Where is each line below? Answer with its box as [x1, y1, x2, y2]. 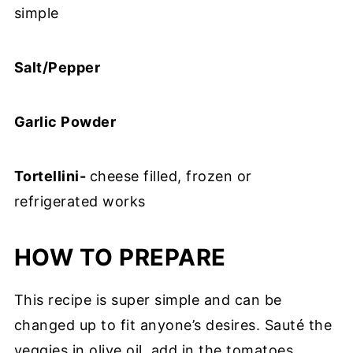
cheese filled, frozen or [89, 168, 252, 184]
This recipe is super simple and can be [13, 292, 282, 308]
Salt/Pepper [13, 59, 101, 76]
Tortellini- [13, 168, 90, 184]
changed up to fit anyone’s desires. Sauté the [13, 317, 333, 333]
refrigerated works [13, 193, 146, 210]
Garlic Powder [13, 113, 117, 130]
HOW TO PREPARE [13, 243, 226, 271]
